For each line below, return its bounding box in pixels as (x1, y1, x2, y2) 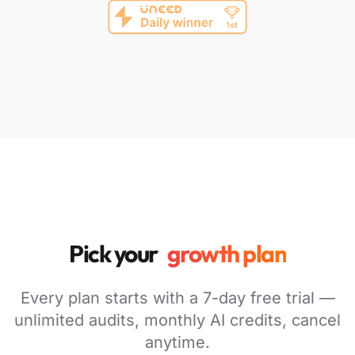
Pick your (69, 238, 158, 269)
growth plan (166, 238, 286, 269)
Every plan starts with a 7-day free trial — (20, 288, 335, 307)
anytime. (145, 332, 210, 352)
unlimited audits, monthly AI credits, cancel (14, 310, 341, 330)
